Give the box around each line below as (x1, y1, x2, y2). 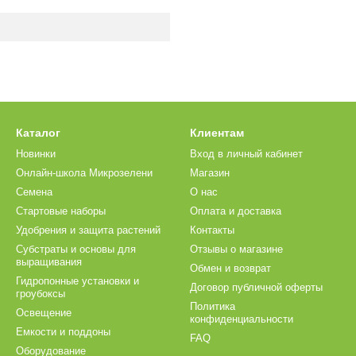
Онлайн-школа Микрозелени (16, 167, 153, 180)
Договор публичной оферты (190, 281, 323, 294)
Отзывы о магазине (190, 243, 283, 256)
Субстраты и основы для (16, 243, 136, 256)
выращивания (16, 256, 82, 269)
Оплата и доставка (190, 205, 281, 218)
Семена (16, 186, 52, 199)
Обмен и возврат (190, 262, 271, 275)
